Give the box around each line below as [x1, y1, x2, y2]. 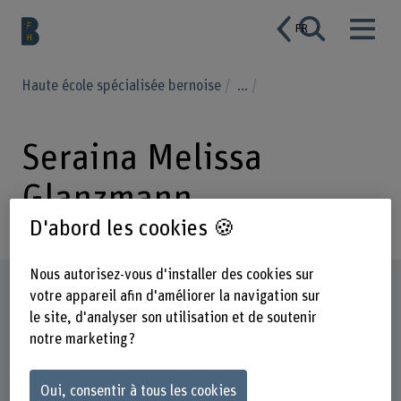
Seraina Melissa [21, 140, 262, 176]
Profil [21, 278, 70, 302]
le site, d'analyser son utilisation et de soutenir [29, 311, 317, 326]
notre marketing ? [29, 332, 135, 347]
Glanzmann [21, 180, 192, 217]
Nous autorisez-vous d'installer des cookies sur [29, 268, 314, 283]
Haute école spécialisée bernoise [21, 78, 225, 93]
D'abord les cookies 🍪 [29, 218, 235, 241]
